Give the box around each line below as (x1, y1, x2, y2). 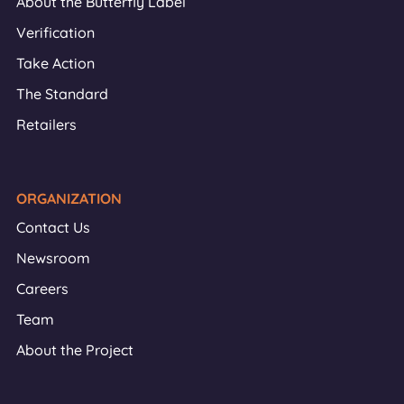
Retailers (16, 115, 77, 133)
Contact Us (16, 218, 90, 236)
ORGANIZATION (16, 189, 122, 207)
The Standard (16, 85, 108, 103)
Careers (16, 280, 69, 298)
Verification (16, 23, 95, 41)
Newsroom (16, 249, 90, 267)
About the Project (16, 341, 133, 359)
